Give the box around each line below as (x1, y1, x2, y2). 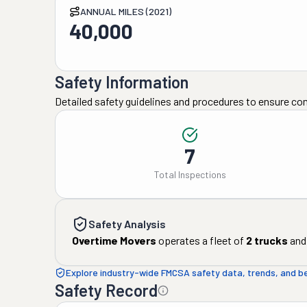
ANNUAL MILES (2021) (80, 5, 171, 17)
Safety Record (55, 280, 158, 300)
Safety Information (55, 72, 188, 92)
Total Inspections (153, 169, 226, 180)
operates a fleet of (156, 234, 244, 247)
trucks (252, 234, 288, 247)
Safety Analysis (88, 217, 166, 230)
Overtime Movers (72, 234, 156, 247)
